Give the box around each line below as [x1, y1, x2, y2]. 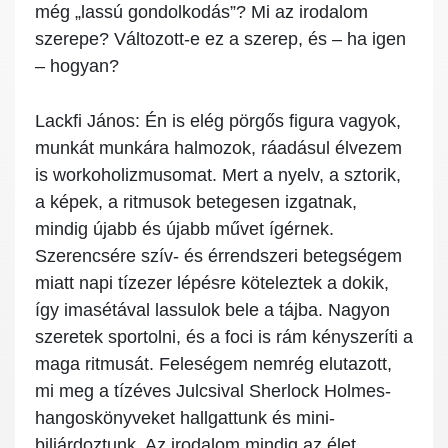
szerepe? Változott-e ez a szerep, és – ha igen [35, 29, 406, 50]
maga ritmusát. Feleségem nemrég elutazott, [35, 354, 392, 375]
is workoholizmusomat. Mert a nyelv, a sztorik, [35, 165, 401, 186]
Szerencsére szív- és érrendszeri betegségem [35, 246, 402, 267]
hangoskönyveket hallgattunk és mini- [35, 408, 335, 429]
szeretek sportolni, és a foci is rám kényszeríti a [35, 327, 413, 348]
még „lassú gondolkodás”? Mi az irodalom [35, 2, 368, 23]
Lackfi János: [35, 111, 140, 132]
